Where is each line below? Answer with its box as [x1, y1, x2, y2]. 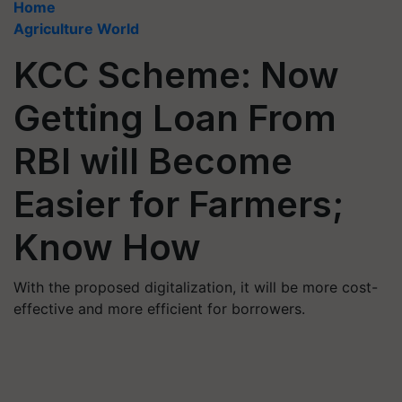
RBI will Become [13, 139, 293, 183]
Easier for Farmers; [13, 182, 344, 226]
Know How [13, 225, 201, 269]
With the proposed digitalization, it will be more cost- [13, 278, 378, 296]
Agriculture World [13, 20, 139, 38]
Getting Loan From [13, 96, 336, 140]
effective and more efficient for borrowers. [13, 300, 305, 318]
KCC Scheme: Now [13, 53, 339, 97]
